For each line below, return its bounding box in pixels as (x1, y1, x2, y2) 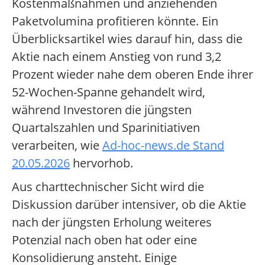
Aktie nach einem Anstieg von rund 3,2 (12, 49, 221, 65)
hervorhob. (70, 155, 133, 172)
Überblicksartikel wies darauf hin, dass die (12, 31, 243, 47)
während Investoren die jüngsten (12, 102, 192, 118)
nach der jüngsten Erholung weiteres (12, 214, 212, 231)
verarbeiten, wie (12, 137, 102, 154)
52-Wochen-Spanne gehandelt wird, (12, 84, 205, 101)
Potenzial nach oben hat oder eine (12, 232, 197, 248)
